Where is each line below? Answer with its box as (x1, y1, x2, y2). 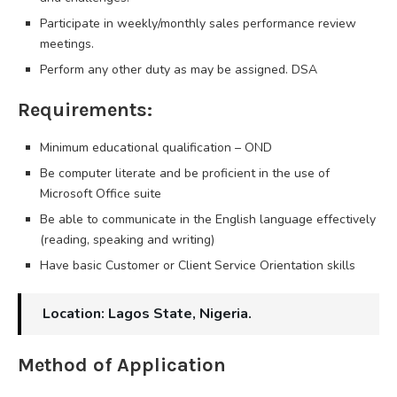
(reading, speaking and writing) (40, 230, 214, 248)
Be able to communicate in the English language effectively (40, 210, 376, 228)
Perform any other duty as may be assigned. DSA (40, 60, 317, 78)
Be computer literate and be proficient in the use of (40, 164, 330, 182)
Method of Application (18, 353, 226, 377)
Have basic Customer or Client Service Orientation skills (40, 256, 355, 274)
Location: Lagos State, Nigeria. (43, 303, 252, 323)
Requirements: (18, 97, 152, 121)
